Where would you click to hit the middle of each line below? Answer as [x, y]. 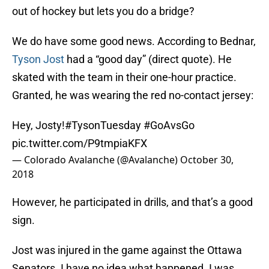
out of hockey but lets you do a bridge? [103, 11]
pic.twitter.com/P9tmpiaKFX [80, 144]
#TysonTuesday [103, 125]
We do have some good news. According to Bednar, [134, 41]
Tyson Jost [38, 59]
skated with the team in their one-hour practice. [124, 77]
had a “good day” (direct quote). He [148, 59]
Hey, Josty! [38, 125]
